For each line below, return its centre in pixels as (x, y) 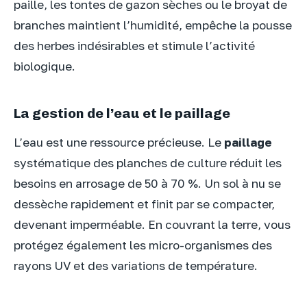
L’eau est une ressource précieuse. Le (119, 142)
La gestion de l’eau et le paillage (122, 113)
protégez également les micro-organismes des (143, 245)
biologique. (45, 66)
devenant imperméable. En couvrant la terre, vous (152, 224)
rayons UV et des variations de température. (136, 265)
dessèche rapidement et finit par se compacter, (144, 204)
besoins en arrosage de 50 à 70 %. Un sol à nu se (147, 183)
